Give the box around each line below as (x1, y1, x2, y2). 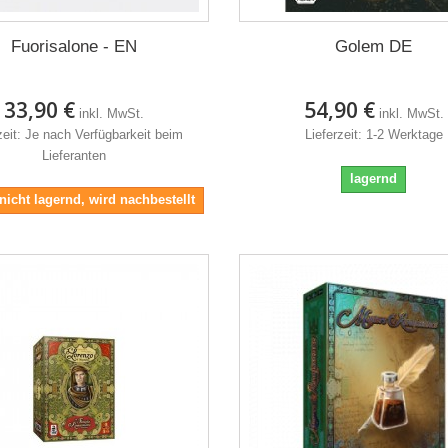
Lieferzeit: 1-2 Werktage (304, 126, 443, 142)
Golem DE (335, 36, 413, 56)
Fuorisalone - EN (10, 36, 137, 56)
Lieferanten (41, 147, 106, 163)
